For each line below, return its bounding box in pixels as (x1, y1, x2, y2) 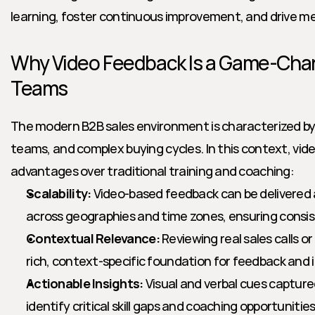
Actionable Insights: (26, 275, 143, 292)
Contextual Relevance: (26, 230, 160, 247)
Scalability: (26, 185, 91, 202)
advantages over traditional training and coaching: (11, 162, 294, 179)
